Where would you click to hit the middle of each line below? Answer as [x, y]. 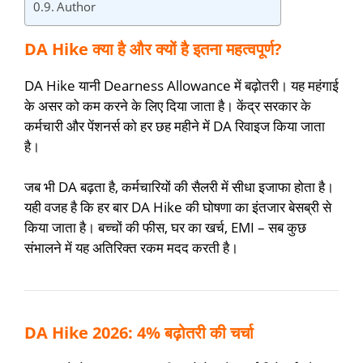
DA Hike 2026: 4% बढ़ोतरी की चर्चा [139, 333]
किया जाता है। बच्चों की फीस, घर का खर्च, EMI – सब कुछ [165, 228]
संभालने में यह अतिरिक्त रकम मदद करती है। [131, 248]
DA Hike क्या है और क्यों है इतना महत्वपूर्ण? [153, 49]
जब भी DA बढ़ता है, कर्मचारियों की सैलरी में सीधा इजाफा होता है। [179, 187]
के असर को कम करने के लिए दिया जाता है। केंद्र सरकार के [168, 105]
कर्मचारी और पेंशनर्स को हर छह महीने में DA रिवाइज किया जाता [175, 126]
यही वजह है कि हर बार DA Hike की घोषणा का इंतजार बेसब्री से [178, 207]
